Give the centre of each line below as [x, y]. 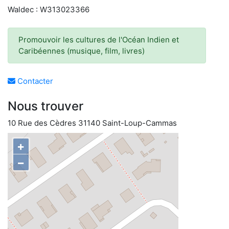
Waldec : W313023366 [49, 9]
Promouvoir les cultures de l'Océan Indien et [99, 40]
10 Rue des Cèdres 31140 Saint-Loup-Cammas [92, 123]
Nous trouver [45, 106]
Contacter [34, 81]
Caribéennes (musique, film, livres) [82, 51]
